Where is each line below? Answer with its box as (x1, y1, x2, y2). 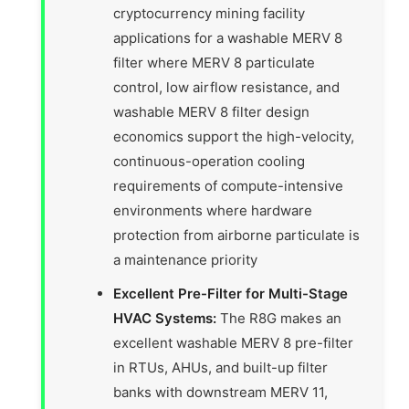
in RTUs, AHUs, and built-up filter (113, 359, 329, 377)
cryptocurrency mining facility (113, 5, 306, 23)
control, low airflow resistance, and (113, 79, 341, 97)
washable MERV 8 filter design (113, 103, 310, 121)
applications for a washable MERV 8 (113, 29, 343, 47)
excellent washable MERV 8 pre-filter (113, 334, 354, 352)
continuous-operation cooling (113, 152, 306, 171)
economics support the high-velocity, (113, 128, 355, 146)
